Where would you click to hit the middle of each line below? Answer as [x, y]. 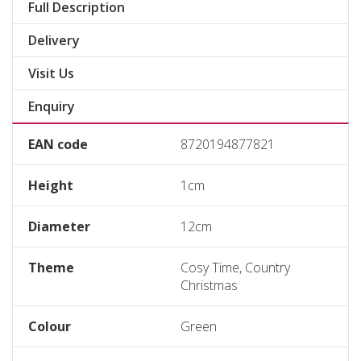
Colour [50, 326]
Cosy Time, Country [235, 268]
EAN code [58, 144]
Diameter [59, 226]
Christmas [209, 285]
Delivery [54, 40]
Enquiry [52, 106]
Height [51, 185]
